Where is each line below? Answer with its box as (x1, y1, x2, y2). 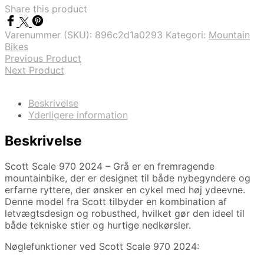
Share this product (5, 3, 87, 15)
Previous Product (5, 52, 81, 65)
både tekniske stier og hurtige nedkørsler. (5, 219, 191, 231)
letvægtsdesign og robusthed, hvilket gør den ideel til (5, 207, 245, 219)
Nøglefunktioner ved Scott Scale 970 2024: (5, 240, 199, 252)
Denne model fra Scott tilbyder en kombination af (5, 195, 227, 207)
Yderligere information (28, 109, 128, 121)
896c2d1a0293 (95, 29, 163, 41)
